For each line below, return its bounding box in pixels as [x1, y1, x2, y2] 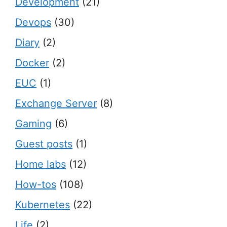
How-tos [15, 178, 56, 191]
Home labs [15, 158, 66, 170]
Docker [15, 57, 49, 69]
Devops [15, 16, 51, 28]
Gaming [15, 118, 52, 130]
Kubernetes [15, 199, 70, 211]
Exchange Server [15, 97, 97, 109]
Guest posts [15, 138, 72, 150]
